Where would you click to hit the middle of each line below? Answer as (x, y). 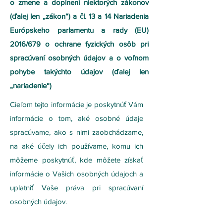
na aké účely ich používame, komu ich (77, 146)
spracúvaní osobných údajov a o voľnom (79, 58)
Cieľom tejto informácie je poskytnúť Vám (77, 104)
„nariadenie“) (31, 85)
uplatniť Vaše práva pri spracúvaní (77, 188)
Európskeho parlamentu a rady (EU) (79, 30)
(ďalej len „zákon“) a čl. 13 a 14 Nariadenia (79, 16)
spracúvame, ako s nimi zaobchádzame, (77, 132)
